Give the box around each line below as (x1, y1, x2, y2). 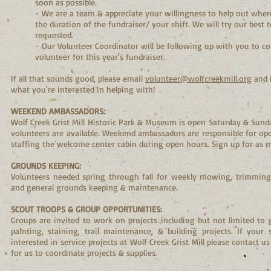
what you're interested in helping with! (11, 84, 155, 94)
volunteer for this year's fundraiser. (35, 51, 168, 62)
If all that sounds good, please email (11, 73, 145, 83)
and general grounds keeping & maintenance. (11, 182, 178, 192)
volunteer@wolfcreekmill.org (145, 73, 252, 83)
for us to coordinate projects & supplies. (11, 247, 157, 258)
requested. (35, 30, 73, 40)
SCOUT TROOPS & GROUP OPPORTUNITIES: (11, 204, 162, 214)
